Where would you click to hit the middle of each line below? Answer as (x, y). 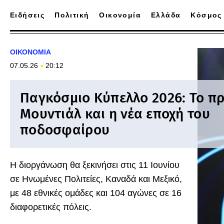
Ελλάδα (166, 15)
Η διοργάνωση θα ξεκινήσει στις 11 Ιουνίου (95, 165)
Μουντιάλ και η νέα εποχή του (115, 114)
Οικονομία (120, 15)
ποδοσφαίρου (65, 130)
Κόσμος (206, 15)
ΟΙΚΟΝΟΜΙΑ (30, 52)
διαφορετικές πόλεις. (51, 207)
